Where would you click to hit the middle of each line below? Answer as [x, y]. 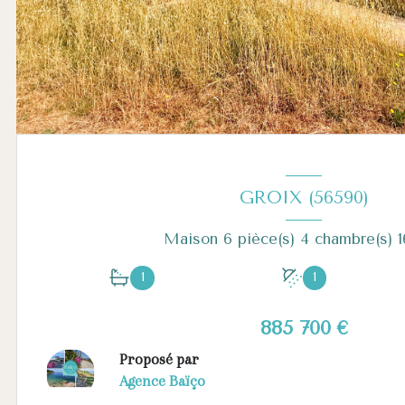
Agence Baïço [162, 381]
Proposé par [159, 359]
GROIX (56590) [304, 197]
